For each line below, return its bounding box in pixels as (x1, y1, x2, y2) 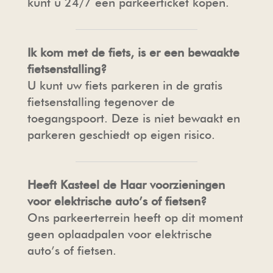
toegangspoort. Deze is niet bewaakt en (27, 111, 240, 126)
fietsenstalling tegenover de (27, 94, 175, 109)
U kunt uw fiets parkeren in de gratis (27, 78, 222, 93)
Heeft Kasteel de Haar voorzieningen (27, 177, 225, 192)
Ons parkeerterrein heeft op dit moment (27, 210, 243, 225)
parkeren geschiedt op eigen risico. (27, 127, 222, 142)
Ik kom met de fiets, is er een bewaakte (27, 45, 239, 60)
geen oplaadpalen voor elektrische (27, 227, 212, 241)
